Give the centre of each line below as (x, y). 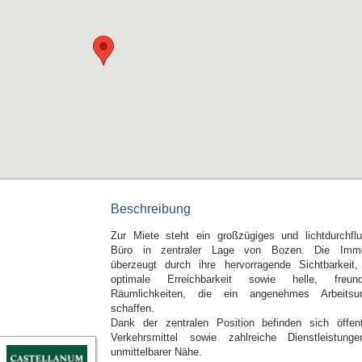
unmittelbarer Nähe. (156, 352)
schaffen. (133, 308)
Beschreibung (151, 209)
